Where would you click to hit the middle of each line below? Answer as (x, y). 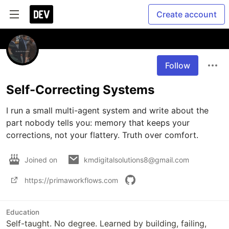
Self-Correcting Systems (80, 90)
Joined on (42, 159)
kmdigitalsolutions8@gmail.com (136, 159)
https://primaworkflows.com (71, 180)
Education (23, 212)
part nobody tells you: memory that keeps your (98, 123)
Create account (187, 14)
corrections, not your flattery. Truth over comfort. (102, 135)
